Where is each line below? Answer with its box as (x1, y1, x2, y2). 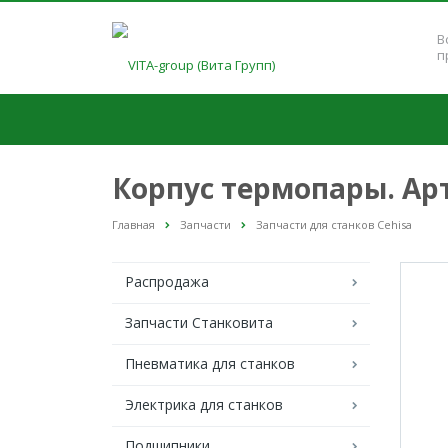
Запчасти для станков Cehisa (256, 217, 412, 232)
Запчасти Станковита (125, 313, 273, 333)
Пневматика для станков (125, 354, 295, 374)
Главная (112, 217, 155, 232)
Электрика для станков (125, 395, 283, 415)
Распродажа (125, 272, 209, 292)
